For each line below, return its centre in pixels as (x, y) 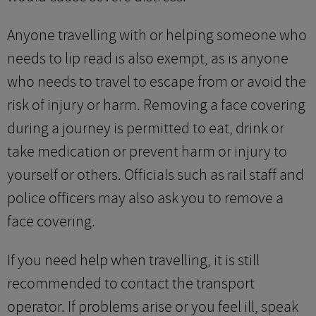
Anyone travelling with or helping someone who (157, 35)
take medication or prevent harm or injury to (147, 152)
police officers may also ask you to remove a (145, 198)
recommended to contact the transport (131, 284)
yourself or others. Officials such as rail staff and (156, 175)
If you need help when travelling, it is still (133, 260)
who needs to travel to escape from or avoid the (157, 82)
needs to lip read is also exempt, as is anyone (148, 59)
